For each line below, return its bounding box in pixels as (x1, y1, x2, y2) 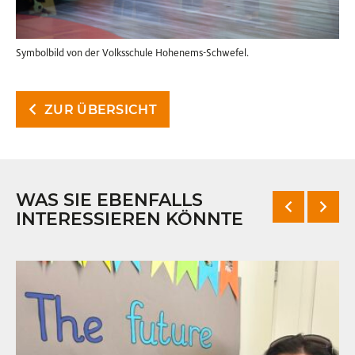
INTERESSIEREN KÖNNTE (16, 208, 243, 231)
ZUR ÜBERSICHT (44, 102, 157, 118)
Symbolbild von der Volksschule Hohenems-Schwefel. (16, 47, 249, 60)
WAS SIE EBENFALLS (16, 189, 203, 212)
